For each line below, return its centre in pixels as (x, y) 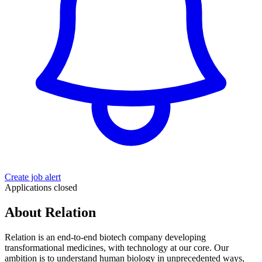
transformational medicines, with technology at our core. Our (117, 247)
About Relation (50, 212)
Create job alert (33, 177)
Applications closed (41, 187)
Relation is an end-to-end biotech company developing (105, 237)
